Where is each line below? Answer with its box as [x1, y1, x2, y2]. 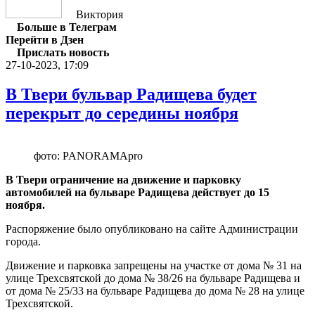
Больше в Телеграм [17, 20, 117, 33]
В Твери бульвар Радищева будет [6, 85, 257, 104]
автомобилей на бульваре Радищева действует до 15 [6, 186, 269, 199]
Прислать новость [17, 46, 109, 58]
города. [6, 236, 41, 248]
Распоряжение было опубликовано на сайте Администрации [6, 223, 298, 236]
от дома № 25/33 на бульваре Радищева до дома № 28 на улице [6, 285, 304, 297]
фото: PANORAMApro [34, 150, 143, 162]
